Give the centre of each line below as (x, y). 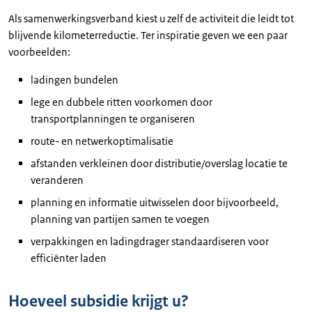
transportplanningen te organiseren (113, 119)
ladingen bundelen (75, 80)
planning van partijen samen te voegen (120, 219)
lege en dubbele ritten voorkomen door (122, 102)
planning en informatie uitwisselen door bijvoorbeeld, (155, 202)
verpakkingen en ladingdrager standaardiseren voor (150, 241)
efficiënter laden (70, 258)
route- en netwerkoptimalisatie (102, 141)
